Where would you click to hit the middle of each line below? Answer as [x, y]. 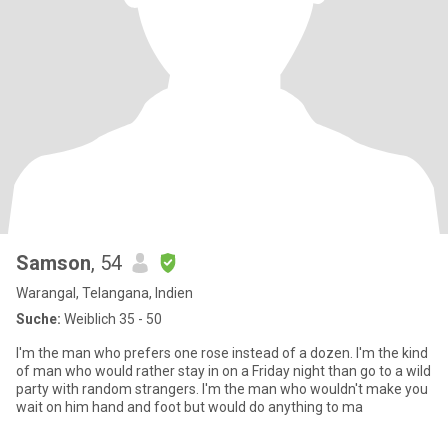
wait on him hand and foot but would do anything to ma [189, 407]
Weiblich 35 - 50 [111, 319]
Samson [53, 263]
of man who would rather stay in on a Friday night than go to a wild [223, 371]
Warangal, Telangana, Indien [104, 293]
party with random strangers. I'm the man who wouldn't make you [222, 389]
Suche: [38, 319]
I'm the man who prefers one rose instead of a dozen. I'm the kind [222, 353]
